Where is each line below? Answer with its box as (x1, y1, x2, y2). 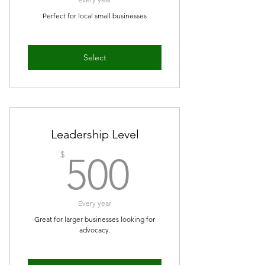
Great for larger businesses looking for (34, 215, 155, 224)
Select (83, 51, 106, 63)
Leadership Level (50, 127, 139, 141)
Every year (78, 199, 111, 208)
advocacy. (79, 225, 111, 234)
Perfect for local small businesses (43, 11, 147, 20)
